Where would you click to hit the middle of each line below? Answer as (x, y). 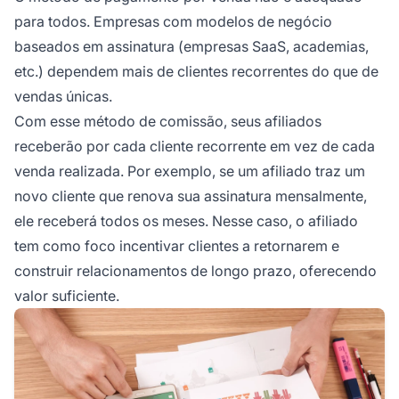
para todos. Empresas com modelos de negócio (173, 22)
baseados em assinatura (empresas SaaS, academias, (191, 47)
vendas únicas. (63, 97)
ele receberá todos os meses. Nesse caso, (155, 221)
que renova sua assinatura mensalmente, (231, 196)
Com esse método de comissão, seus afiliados (168, 122)
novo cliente (55, 196)
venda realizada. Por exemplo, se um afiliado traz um (190, 171)
